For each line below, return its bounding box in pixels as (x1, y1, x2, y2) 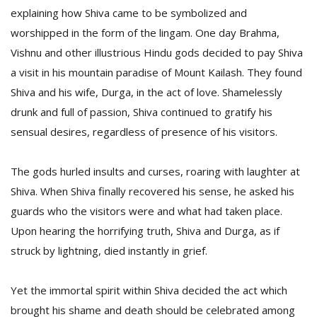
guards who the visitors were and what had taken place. (11, 204, 282, 218)
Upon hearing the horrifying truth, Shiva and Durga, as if (11, 224, 279, 238)
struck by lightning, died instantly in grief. (11, 243, 207, 258)
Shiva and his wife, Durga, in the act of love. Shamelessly (11, 85, 282, 99)
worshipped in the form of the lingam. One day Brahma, (11, 25, 279, 40)
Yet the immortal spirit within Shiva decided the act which (11, 283, 287, 297)
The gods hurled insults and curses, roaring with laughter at (11, 164, 300, 178)
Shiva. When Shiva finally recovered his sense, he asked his (11, 184, 294, 198)
